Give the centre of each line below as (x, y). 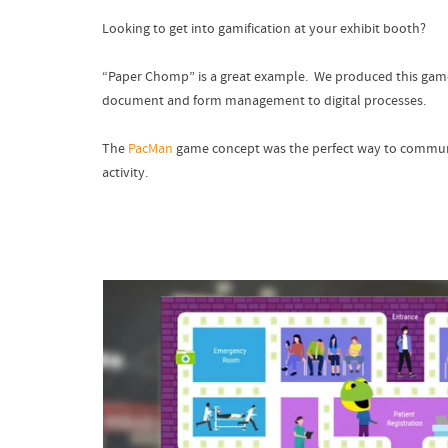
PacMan (150, 148)
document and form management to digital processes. (264, 100)
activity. (125, 172)
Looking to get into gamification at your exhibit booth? (264, 28)
